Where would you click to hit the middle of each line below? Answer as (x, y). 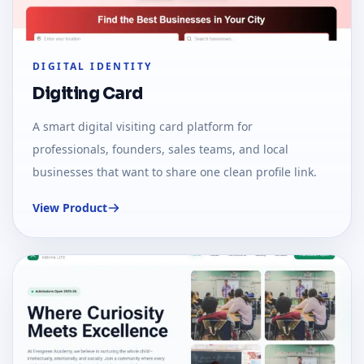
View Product (70, 208)
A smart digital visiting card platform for (143, 127)
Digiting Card (88, 94)
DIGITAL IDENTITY (93, 67)
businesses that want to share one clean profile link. (175, 172)
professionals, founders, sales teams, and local (160, 149)
